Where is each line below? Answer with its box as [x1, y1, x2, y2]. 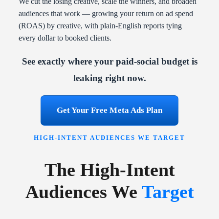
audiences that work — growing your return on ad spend [19, 9, 193, 18]
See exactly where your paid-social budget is [22, 56, 197, 67]
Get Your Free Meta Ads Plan [57, 106, 162, 115]
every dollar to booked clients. [19, 34, 111, 43]
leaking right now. [73, 73, 146, 84]
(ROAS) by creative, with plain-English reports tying [19, 22, 182, 30]
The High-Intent [44, 159, 175, 180]
